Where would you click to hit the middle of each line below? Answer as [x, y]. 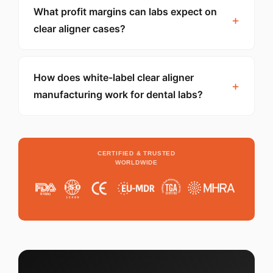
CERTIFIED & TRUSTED [136, 153]
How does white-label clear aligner [114, 77]
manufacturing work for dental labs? [118, 94]
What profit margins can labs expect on [125, 12]
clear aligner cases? [80, 29]
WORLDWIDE [136, 162]
